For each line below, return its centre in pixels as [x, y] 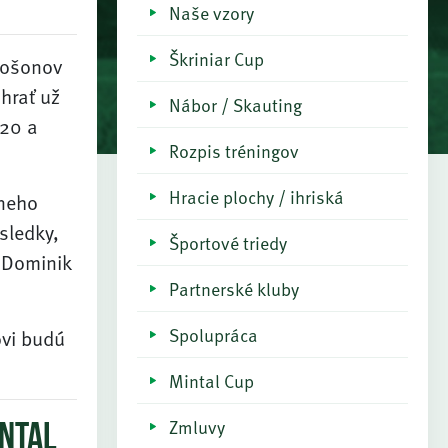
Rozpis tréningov [234, 150]
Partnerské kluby [234, 288]
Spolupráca [213, 334]
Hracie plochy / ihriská [256, 196]
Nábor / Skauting [235, 104]
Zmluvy [197, 426]
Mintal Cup [211, 380]
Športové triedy [228, 242]
